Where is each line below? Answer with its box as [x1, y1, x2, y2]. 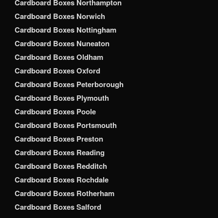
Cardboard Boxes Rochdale [15, 174, 109, 185]
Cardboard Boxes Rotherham [15, 188, 114, 199]
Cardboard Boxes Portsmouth [15, 120, 117, 131]
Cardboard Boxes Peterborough [15, 79, 124, 90]
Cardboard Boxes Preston [15, 133, 103, 145]
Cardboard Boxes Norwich [15, 11, 105, 22]
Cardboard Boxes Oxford [15, 65, 100, 76]
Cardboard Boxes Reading [15, 147, 105, 158]
